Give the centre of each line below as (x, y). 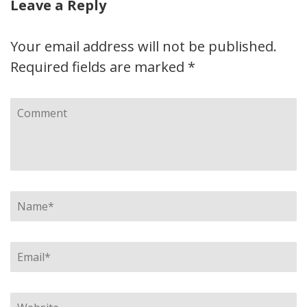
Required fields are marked (99, 67)
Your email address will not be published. (144, 47)
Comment (42, 108)
